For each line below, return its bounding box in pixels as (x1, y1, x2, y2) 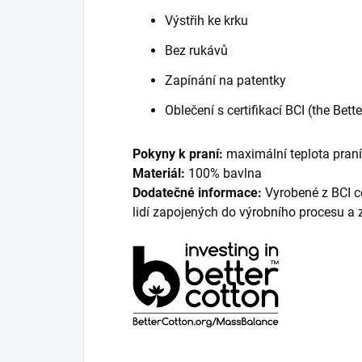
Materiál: (133, 166, 185, 182)
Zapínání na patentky (165, 73, 286, 89)
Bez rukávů (165, 43, 231, 59)
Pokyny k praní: (133, 146, 223, 162)
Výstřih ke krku (165, 13, 251, 29)
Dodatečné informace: (133, 185, 262, 201)
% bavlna (210, 166, 265, 182)
